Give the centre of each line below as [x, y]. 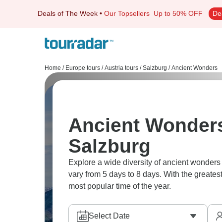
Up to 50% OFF [178, 13]
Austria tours [121, 68]
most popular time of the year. [120, 186]
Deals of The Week [68, 13]
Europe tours [83, 68]
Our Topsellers [129, 13]
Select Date [109, 216]
